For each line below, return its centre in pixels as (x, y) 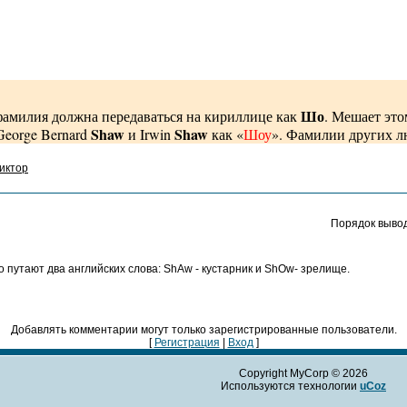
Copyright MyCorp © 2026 (303, 373)
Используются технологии (290, 386)
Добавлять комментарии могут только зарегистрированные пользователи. (203, 329)
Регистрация (187, 342)
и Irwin (149, 134)
